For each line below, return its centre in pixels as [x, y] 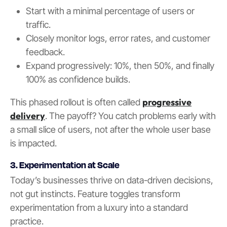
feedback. [45, 52]
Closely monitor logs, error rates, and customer [118, 38]
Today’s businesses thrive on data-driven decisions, [112, 180]
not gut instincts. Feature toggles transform [95, 194]
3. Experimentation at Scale [65, 164]
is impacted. [33, 143]
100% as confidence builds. [78, 79]
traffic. [38, 24]
